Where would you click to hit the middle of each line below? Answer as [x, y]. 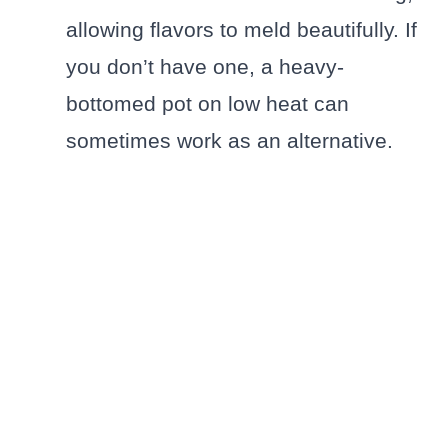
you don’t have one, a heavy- [205, 66]
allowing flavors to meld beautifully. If [241, 29]
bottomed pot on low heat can [207, 103]
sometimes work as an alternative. [229, 140]
